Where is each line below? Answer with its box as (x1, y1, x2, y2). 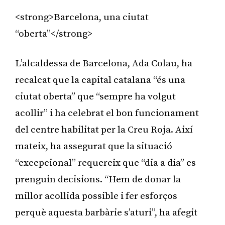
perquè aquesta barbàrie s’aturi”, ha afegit (15, 206, 197, 218)
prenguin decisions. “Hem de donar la (15, 173, 181, 185)
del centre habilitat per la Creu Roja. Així (15, 124, 193, 136)
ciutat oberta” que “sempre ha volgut (15, 90, 176, 102)
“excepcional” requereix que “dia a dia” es (15, 157, 196, 169)
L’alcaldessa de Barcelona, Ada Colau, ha (15, 57, 192, 69)
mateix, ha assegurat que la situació (15, 140, 172, 152)
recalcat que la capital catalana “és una (15, 74, 185, 86)
